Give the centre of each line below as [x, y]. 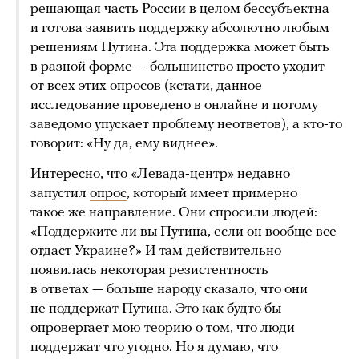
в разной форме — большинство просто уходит [177, 67]
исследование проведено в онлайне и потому [174, 106]
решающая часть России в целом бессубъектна [180, 10]
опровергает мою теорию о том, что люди [163, 329]
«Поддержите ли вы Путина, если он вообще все [184, 232]
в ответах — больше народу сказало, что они [169, 290]
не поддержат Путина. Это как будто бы [156, 309]
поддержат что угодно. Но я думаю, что [154, 348]
